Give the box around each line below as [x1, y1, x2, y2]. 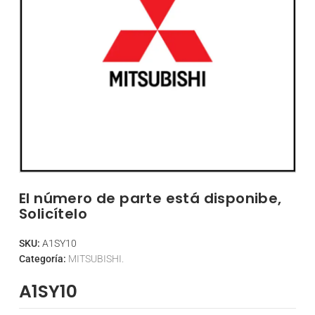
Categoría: [19, 253, 68, 264]
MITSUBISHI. [68, 253, 124, 264]
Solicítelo [19, 204, 88, 224]
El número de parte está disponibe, [19, 188, 282, 208]
